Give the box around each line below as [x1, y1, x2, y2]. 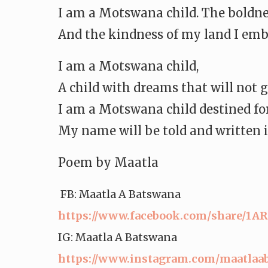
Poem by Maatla [58, 155, 159, 170]
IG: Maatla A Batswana [58, 230, 177, 244]
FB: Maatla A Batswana [58, 187, 181, 201]
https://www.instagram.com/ [58, 252, 220, 266]
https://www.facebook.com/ [58, 209, 211, 223]
